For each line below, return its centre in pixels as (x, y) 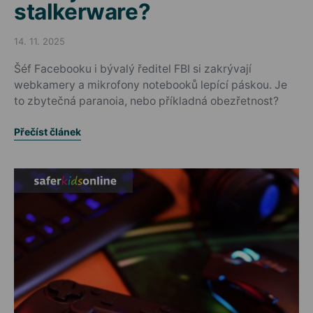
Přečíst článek (48, 132)
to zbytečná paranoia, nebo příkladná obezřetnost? (146, 101)
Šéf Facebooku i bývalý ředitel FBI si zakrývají (133, 69)
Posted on (36, 47)
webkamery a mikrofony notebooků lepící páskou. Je (151, 85)
